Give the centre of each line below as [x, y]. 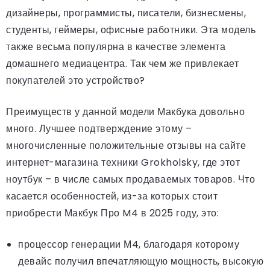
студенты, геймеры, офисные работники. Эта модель [131, 30]
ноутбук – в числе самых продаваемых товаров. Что [130, 180]
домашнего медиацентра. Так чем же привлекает [122, 64]
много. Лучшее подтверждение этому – [99, 129]
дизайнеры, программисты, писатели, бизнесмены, [126, 13]
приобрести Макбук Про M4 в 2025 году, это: [112, 213]
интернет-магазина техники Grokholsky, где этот [123, 163]
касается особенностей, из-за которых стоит [112, 196]
